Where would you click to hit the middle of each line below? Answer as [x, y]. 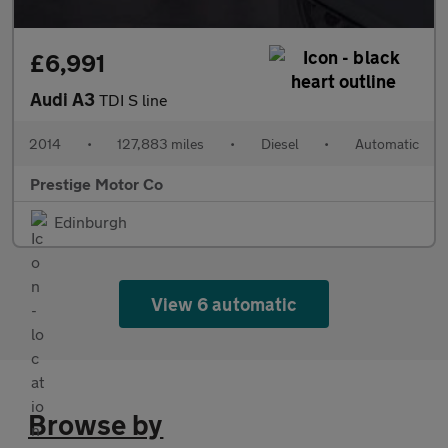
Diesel [279, 143]
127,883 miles [161, 143]
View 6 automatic [224, 303]
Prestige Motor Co [96, 183]
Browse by [96, 424]
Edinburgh [90, 221]
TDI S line [133, 99]
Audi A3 [64, 98]
